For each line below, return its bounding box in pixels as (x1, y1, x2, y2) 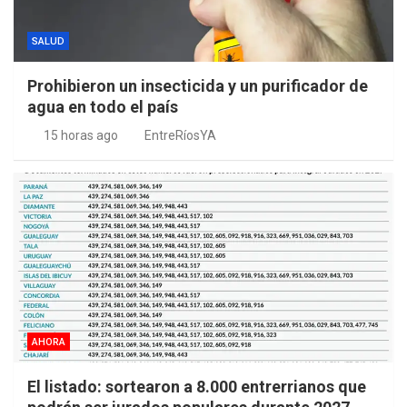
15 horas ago (43, 128, 118, 144)
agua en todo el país (27, 97, 178, 117)
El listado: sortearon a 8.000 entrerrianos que (27, 377, 366, 397)
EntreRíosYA (144, 128, 216, 144)
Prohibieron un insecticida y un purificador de (27, 76, 368, 96)
